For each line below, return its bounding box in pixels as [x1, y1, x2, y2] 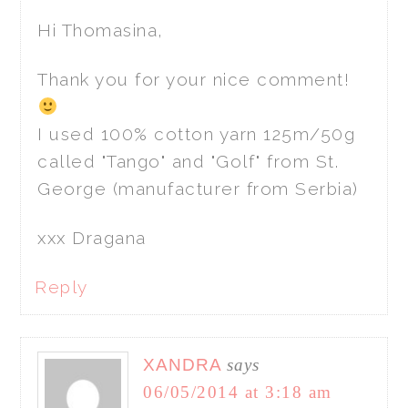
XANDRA [143, 354, 222, 374]
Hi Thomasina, [37, 19, 164, 40]
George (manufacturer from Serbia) [37, 178, 359, 199]
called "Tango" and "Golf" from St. [37, 150, 340, 171]
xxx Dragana [37, 227, 147, 248]
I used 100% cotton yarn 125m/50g [37, 123, 356, 144]
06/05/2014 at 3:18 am [143, 382, 332, 402]
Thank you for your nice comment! [37, 68, 351, 89]
